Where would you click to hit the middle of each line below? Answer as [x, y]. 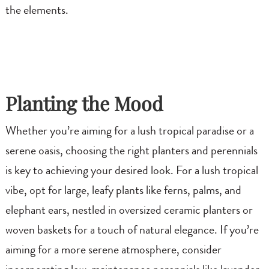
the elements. [37, 11]
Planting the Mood [84, 103]
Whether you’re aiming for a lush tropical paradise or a [129, 132]
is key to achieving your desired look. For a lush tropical [131, 171]
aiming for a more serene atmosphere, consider [113, 251]
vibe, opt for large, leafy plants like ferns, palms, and [123, 191]
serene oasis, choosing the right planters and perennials [131, 152]
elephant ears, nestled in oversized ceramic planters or [129, 211]
